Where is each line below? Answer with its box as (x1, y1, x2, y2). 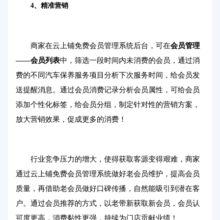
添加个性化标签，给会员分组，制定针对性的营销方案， (16, 101, 200, 109)
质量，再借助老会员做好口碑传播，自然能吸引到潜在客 (16, 185, 200, 192)
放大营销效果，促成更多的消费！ (16, 115, 126, 123)
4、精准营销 (30, 2, 68, 9)
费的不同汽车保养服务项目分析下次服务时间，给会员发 (16, 71, 200, 79)
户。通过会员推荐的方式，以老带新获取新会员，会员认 (16, 199, 200, 207)
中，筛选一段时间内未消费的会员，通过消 (60, 56, 200, 64)
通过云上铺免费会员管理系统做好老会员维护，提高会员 (16, 170, 200, 178)
